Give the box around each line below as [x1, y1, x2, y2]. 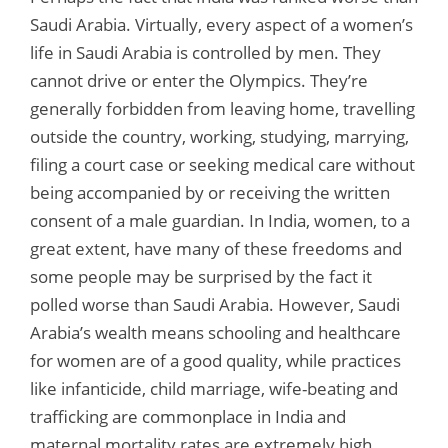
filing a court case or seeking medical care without [30, 152, 415, 176]
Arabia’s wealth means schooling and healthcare [30, 320, 401, 344]
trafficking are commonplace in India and [30, 404, 346, 428]
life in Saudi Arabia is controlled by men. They [30, 40, 381, 64]
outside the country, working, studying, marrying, [30, 124, 409, 148]
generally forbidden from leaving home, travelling [30, 96, 415, 120]
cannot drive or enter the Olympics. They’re [30, 68, 368, 92]
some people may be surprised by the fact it [30, 264, 372, 288]
